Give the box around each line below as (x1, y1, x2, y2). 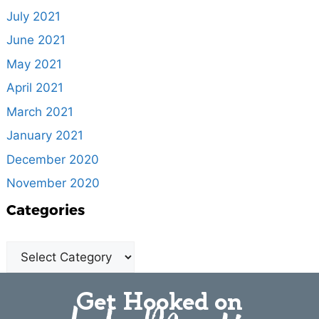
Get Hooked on (76, 286, 243, 317)
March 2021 (6, 104, 73, 119)
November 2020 (6, 176, 100, 191)
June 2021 (6, 33, 66, 48)
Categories (6, 200, 85, 218)
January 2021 (6, 128, 83, 143)
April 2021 (6, 80, 63, 95)
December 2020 (6, 152, 99, 167)
